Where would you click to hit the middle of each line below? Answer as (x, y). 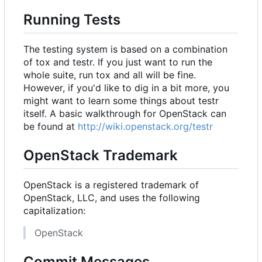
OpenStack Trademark (101, 156)
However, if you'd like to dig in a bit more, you (126, 88)
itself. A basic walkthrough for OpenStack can (125, 114)
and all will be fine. (153, 75)
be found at (51, 127)
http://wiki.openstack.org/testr (145, 127)
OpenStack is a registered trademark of (111, 185)
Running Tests (72, 19)
